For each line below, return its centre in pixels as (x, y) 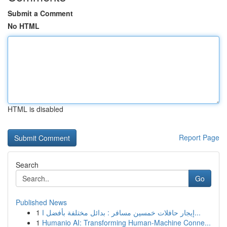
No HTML (24, 26)
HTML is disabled (35, 109)
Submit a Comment (40, 13)
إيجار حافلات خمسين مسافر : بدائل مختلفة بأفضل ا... (198, 212)
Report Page (199, 137)
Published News (41, 202)
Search (27, 165)
